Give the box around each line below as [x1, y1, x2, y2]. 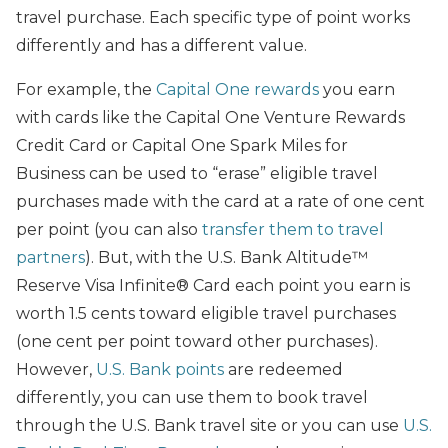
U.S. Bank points [96, 360, 224, 379]
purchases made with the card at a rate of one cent [16, 192, 425, 211]
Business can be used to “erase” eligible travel [16, 164, 378, 183]
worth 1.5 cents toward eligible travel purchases [16, 304, 396, 323]
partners [16, 248, 85, 267]
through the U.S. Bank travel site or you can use [16, 416, 403, 435]
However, [16, 360, 96, 379]
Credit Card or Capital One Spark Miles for [16, 136, 348, 155]
